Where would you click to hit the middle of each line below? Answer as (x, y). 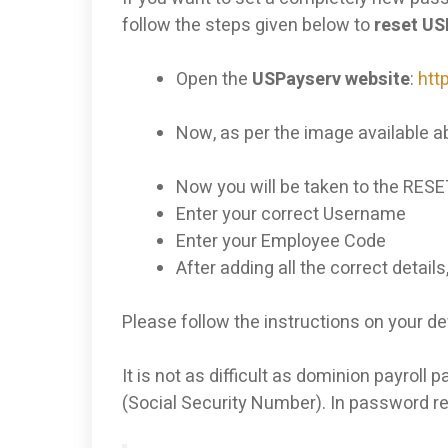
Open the (214, 80)
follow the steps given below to (248, 26)
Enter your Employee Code (281, 242)
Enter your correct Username (291, 215)
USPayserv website (331, 80)
